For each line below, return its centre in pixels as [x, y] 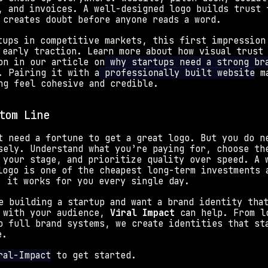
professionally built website [177, 73]
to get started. [94, 255]
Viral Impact [142, 213]
